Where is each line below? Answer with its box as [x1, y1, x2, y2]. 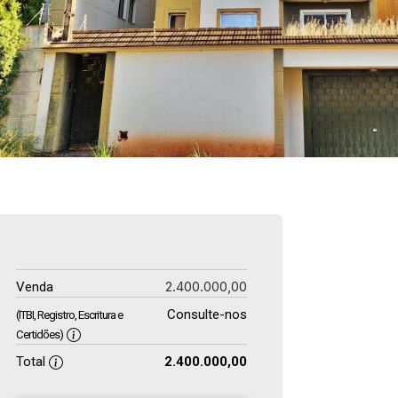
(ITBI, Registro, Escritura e [16, 308, 123, 322]
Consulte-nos [166, 306, 247, 322]
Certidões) [16, 328, 63, 341]
